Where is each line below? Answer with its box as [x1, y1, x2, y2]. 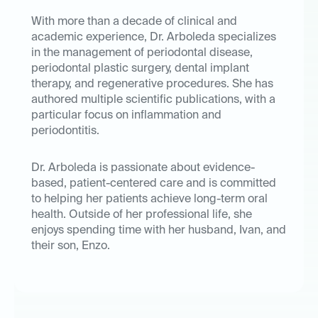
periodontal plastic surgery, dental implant [31, 63, 249, 75]
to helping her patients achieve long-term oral [31, 194, 268, 206]
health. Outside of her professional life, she [31, 209, 252, 221]
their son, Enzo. [31, 241, 110, 253]
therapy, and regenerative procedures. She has [31, 79, 273, 91]
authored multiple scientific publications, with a [31, 94, 275, 106]
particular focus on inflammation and [31, 110, 221, 122]
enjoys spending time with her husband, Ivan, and [31, 225, 286, 237]
